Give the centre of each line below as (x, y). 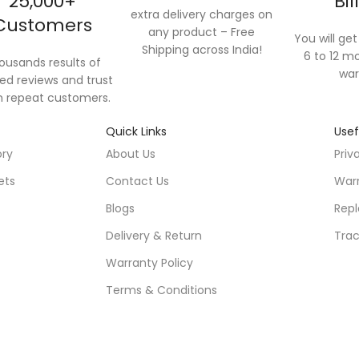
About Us (131, 154)
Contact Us (137, 181)
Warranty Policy (149, 263)
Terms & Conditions (161, 290)
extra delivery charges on (202, 14)
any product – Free (202, 32)
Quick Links (138, 131)
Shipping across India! (202, 50)
